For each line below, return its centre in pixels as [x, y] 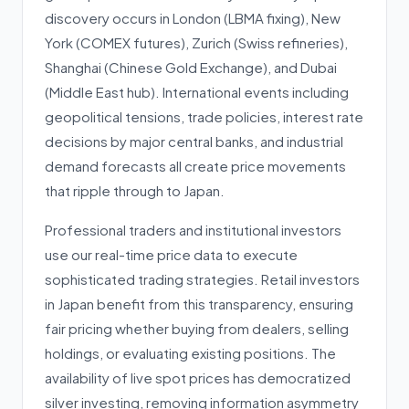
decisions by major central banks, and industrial [194, 141]
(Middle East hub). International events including [197, 92]
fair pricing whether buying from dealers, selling [197, 328]
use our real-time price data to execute [171, 254]
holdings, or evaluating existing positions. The [190, 353]
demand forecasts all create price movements [195, 166]
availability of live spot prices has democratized [198, 378]
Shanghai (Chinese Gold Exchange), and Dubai [191, 67]
